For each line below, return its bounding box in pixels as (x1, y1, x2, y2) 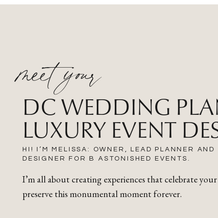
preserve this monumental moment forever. (22, 188, 182, 200)
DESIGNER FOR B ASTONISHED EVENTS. (22, 155, 194, 162)
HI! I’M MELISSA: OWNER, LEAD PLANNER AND (22, 146, 215, 153)
